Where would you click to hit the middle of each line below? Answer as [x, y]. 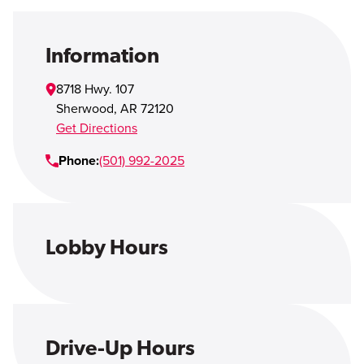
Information [102, 55]
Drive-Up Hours [120, 347]
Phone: [79, 161]
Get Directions [97, 128]
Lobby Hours [107, 247]
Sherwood [85, 109]
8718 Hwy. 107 [95, 89]
